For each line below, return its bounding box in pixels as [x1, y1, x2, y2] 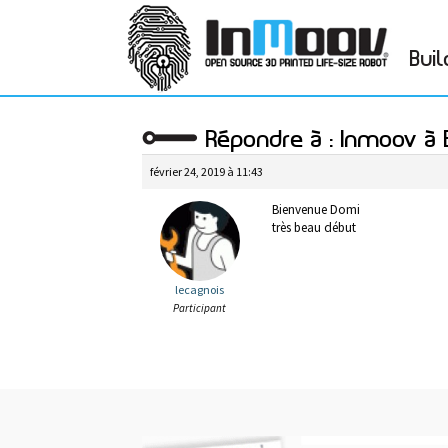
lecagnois [175, 282, 224, 297]
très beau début [272, 219, 356, 236]
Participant [173, 301, 226, 315]
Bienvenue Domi [272, 201, 360, 218]
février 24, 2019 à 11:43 [150, 164, 263, 179]
